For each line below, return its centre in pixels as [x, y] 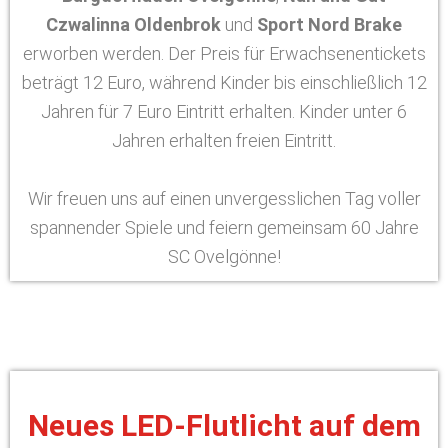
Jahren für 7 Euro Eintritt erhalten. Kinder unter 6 [224, 111]
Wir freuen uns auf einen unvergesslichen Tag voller [224, 198]
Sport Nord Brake [329, 24]
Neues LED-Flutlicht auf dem [224, 425]
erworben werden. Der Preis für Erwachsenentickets [224, 53]
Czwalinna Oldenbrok [133, 24]
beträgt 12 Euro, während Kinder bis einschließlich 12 [224, 82]
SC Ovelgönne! [224, 256]
